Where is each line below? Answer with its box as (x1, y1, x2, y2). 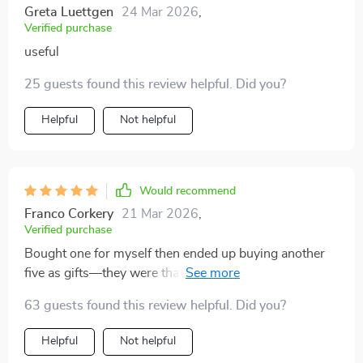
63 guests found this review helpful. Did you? (24, 299, 286, 312)
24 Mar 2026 (122, 6, 199, 19)
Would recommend (139, 186, 236, 197)
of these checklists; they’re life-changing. (24, 286, 257, 299)
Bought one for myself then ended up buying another (24, 247, 325, 260)
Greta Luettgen (24, 6, 113, 19)
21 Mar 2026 (122, 207, 199, 220)
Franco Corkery (24, 207, 113, 220)
